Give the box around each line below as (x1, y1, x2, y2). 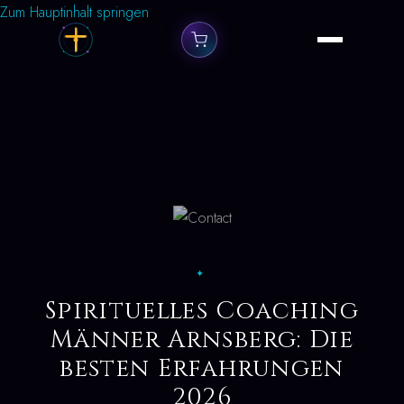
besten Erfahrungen (60, 353, 344, 385)
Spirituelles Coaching (44, 295, 360, 327)
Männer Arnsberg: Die (50, 324, 353, 356)
